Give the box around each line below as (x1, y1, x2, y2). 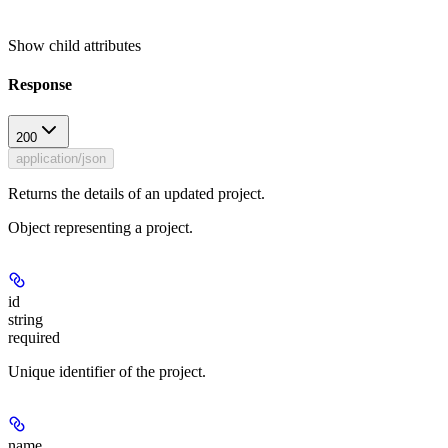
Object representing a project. (8, 219, 193, 237)
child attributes (49, 36, 141, 54)
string (8, 311, 43, 329)
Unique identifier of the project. (8, 363, 206, 381)
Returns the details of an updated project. (8, 185, 265, 203)
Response (8, 76, 72, 94)
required (8, 329, 60, 347)
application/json (16, 151, 106, 167)
